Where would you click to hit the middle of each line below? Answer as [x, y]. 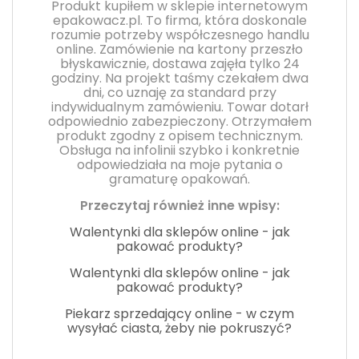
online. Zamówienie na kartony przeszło [179, 49]
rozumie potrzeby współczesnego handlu [179, 34]
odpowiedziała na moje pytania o [179, 164]
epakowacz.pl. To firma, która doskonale [179, 20]
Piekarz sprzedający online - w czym [179, 313]
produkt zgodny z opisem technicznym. [179, 135]
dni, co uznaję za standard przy [179, 92]
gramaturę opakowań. [179, 179]
